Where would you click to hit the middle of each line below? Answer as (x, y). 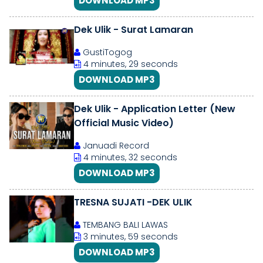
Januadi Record (115, 146)
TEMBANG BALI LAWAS (124, 225)
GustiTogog (106, 52)
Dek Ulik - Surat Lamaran (134, 30)
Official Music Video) (124, 123)
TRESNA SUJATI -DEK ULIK (133, 202)
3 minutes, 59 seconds (129, 237)
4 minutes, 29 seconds (129, 64)
